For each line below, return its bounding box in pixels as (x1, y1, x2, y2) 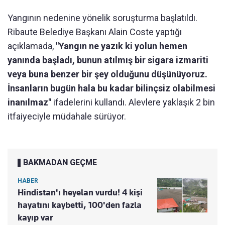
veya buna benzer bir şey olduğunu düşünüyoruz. (8, 68, 207, 79)
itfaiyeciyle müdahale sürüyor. (8, 110, 126, 122)
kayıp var (18, 212, 53, 222)
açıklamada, (8, 40, 56, 51)
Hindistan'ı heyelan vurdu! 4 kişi (18, 187, 143, 197)
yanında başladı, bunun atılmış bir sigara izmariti (8, 54, 208, 65)
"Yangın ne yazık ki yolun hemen (56, 40, 187, 51)
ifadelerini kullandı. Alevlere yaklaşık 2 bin (51, 96, 215, 107)
